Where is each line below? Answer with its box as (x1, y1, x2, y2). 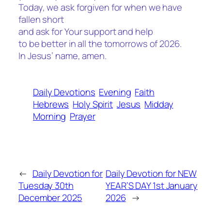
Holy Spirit (73, 97, 113, 110)
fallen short (18, 13, 64, 26)
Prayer (70, 109, 95, 123)
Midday (144, 97, 173, 110)
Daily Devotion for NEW (106, 167, 197, 180)
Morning (33, 109, 66, 123)
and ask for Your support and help (18, 25, 153, 38)
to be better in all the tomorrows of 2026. (18, 37, 182, 50)
